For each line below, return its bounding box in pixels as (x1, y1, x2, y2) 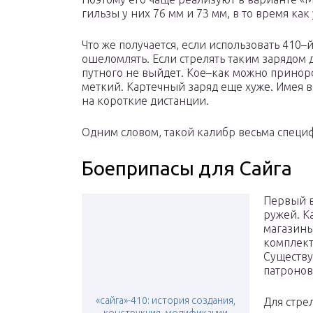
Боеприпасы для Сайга (82, 157, 292, 180)
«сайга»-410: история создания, (96, 295, 235, 307)
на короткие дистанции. (82, 94, 209, 108)
